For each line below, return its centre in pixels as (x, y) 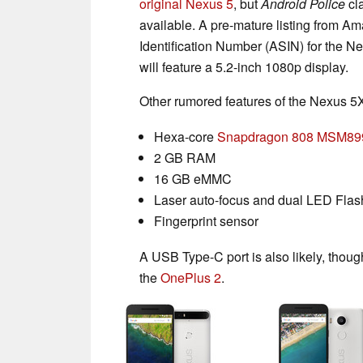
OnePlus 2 (191, 277)
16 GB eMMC (193, 178)
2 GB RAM (185, 157)
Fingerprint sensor (206, 220)
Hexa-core (186, 136)
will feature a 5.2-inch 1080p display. (244, 66)
